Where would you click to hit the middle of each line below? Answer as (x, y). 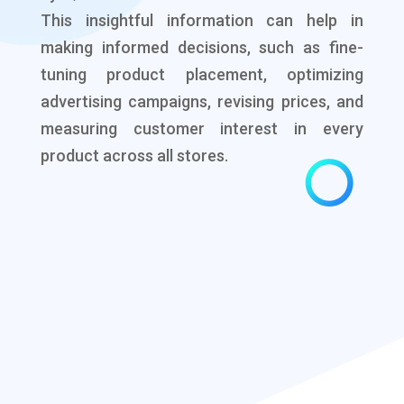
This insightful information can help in (202, 20)
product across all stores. (134, 155)
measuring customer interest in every (202, 128)
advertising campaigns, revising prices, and (202, 101)
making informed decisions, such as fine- (202, 47)
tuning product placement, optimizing (202, 74)
